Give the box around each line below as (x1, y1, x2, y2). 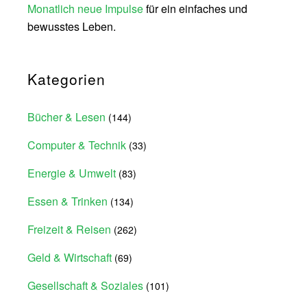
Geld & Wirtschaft (27, 249, 112, 265)
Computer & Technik (27, 137, 126, 153)
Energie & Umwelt (27, 165, 116, 181)
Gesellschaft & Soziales (27, 278, 143, 293)
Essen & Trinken (27, 193, 108, 209)
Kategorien (27, 69, 106, 89)
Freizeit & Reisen (27, 221, 111, 237)
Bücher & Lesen (27, 109, 106, 125)
